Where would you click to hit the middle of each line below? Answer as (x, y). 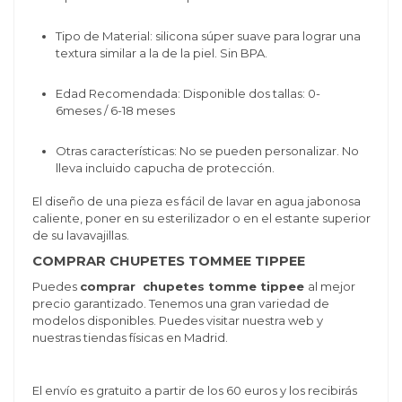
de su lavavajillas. (80, 236)
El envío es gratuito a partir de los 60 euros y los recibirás (194, 390)
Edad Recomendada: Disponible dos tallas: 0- (188, 94)
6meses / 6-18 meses (115, 111)
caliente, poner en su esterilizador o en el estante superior (201, 218)
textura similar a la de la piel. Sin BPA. (161, 53)
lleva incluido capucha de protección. (166, 168)
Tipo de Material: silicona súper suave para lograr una (208, 36)
